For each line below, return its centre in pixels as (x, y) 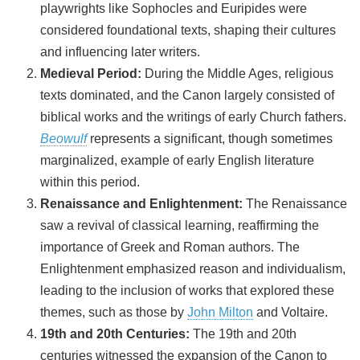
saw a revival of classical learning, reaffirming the (180, 225)
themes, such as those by (114, 312)
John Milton (220, 312)
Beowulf (63, 138)
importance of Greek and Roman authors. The (170, 247)
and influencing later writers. (120, 51)
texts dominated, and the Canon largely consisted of (187, 95)
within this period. (90, 182)
